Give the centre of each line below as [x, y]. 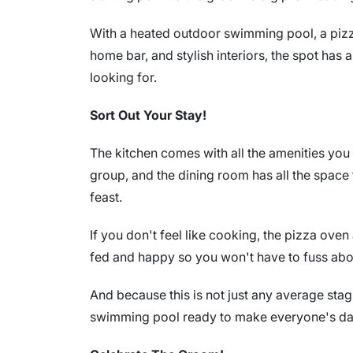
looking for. [123, 78]
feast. [106, 197]
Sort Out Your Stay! [148, 115]
